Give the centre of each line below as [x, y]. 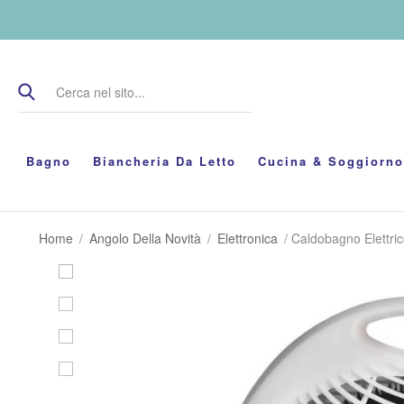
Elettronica [248, 238]
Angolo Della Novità [145, 238]
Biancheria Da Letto [164, 161]
